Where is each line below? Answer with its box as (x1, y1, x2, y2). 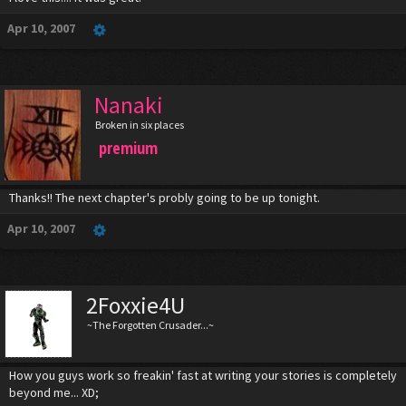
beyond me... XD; (9, 384, 99, 401)
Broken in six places (94, 118, 184, 131)
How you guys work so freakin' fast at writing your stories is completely (9, 367, 397, 383)
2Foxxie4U (86, 291, 185, 320)
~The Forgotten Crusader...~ (87, 318, 214, 332)
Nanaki (93, 91, 163, 120)
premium (98, 137, 158, 159)
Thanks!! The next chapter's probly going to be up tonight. (9, 189, 320, 206)
